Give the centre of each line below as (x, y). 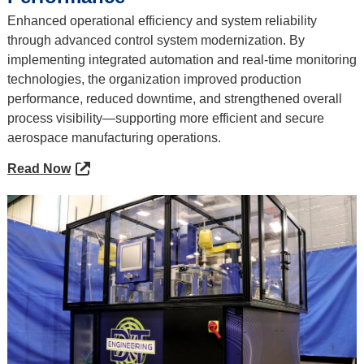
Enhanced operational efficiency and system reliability (162, 21)
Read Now (39, 169)
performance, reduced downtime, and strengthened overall (174, 99)
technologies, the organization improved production (154, 80)
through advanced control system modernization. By (156, 41)
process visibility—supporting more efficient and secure (165, 119)
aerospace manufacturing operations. (114, 138)
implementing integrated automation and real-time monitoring (182, 60)
